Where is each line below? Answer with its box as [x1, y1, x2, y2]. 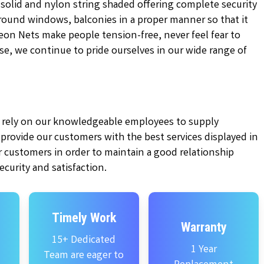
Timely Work [51, 210, 116, 225]
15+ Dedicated [52, 232, 116, 248]
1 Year [190, 242, 217, 258]
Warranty [180, 219, 227, 235]
